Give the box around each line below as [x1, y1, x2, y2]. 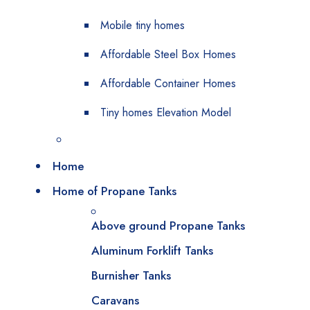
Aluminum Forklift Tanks [91, 242, 213, 259]
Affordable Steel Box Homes [100, 46, 236, 62]
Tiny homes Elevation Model [100, 104, 231, 120]
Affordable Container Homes [100, 75, 236, 91]
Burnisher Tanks [91, 267, 171, 284]
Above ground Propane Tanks [91, 217, 245, 234]
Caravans [91, 292, 139, 309]
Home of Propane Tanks [53, 183, 176, 199]
